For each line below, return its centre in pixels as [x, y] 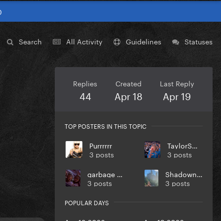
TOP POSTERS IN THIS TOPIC [106, 126]
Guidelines [144, 41]
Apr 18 [128, 95]
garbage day [119, 174]
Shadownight [200, 174]
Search [30, 41]
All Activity [84, 41]
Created [128, 83]
